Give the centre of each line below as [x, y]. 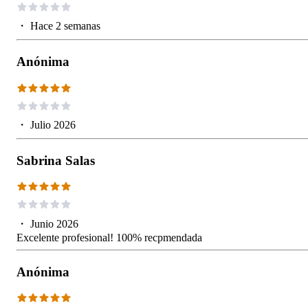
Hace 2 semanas [65, 25]
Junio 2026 [54, 223]
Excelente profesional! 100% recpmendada [109, 237]
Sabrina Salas [56, 160]
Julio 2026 [53, 124]
